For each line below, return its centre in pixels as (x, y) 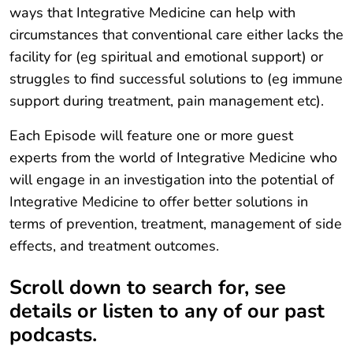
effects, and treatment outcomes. (114, 246)
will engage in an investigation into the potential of (172, 180)
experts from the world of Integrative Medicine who (173, 158)
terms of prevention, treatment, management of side (176, 224)
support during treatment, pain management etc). (167, 101)
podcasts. (53, 335)
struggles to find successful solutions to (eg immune (176, 79)
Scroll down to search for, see (148, 288)
